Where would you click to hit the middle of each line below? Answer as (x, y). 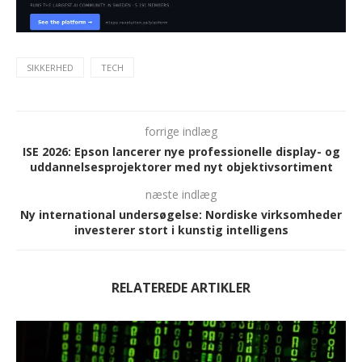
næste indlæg (181, 194)
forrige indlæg (181, 131)
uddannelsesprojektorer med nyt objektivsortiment (181, 166)
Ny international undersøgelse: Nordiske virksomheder (181, 214)
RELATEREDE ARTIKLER (181, 287)
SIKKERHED (50, 67)
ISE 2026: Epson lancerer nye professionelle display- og (181, 151)
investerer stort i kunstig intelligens (181, 229)
